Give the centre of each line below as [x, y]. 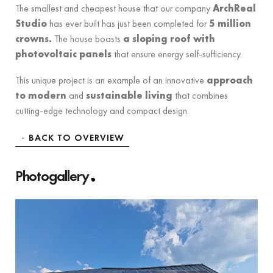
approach [230, 80]
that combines [200, 95]
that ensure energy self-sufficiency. [177, 54]
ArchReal [234, 8]
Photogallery [52, 176]
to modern [41, 95]
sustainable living [129, 95]
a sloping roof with [169, 39]
